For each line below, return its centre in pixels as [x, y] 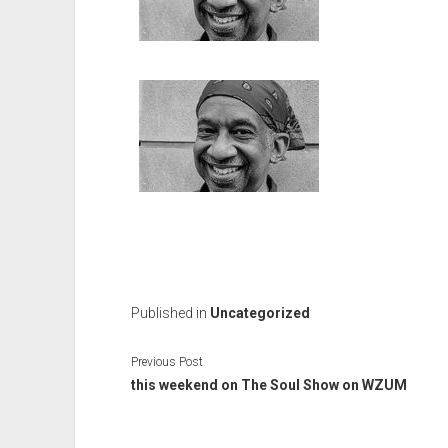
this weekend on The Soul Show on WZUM [268, 385]
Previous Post [166, 362]
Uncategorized [259, 313]
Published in [170, 313]
